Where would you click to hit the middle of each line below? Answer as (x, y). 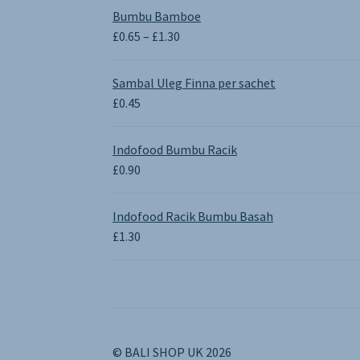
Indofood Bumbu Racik (175, 149)
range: (197, 55)
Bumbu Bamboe (157, 16)
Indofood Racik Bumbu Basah (193, 216)
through (202, 95)
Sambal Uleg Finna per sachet (194, 82)
